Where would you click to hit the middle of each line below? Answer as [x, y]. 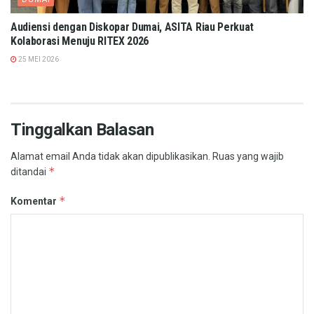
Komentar [35, 202]
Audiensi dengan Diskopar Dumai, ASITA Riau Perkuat [132, 27]
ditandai [29, 172]
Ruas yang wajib [248, 157]
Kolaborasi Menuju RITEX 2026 [80, 41]
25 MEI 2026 [38, 60]
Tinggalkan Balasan [82, 130]
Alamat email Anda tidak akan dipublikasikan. [110, 157]
